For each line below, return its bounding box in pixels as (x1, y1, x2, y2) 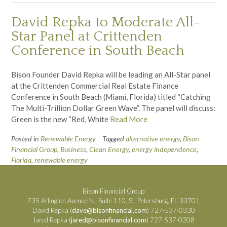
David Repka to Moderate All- (11, 14, 200, 30)
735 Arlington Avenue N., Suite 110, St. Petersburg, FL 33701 (27, 197, 200, 205)
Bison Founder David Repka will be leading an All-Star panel (11, 70, 210, 80)
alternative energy (126, 134, 180, 143)
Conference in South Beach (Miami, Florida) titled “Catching (11, 92, 211, 102)
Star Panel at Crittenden (11, 28, 162, 44)
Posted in (11, 134, 41, 143)
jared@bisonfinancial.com (71, 216, 146, 224)
